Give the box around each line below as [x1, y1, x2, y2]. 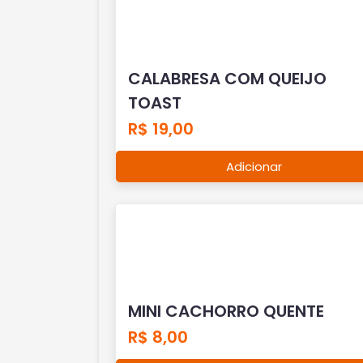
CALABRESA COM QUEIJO [127, 66, 327, 90]
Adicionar [226, 157, 283, 175]
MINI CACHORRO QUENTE [127, 299, 324, 322]
